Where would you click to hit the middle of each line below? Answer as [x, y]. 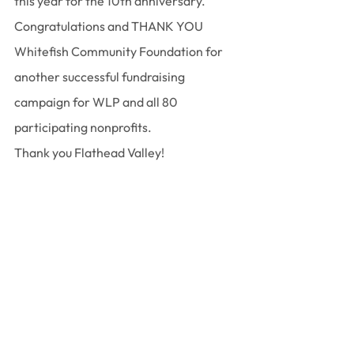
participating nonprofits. [83, 128]
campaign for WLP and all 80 [97, 102]
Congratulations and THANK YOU [110, 26]
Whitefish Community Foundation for [120, 52]
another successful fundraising [101, 77]
